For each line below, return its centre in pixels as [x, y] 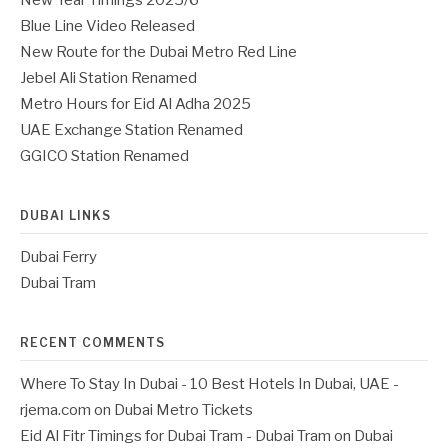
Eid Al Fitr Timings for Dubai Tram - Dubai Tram [175, 436]
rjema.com [55, 410]
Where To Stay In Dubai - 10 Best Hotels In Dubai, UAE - [209, 384]
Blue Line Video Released [107, 26]
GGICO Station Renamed [104, 156]
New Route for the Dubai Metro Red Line [158, 52]
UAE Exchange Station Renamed [131, 130]
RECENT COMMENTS [92, 342]
